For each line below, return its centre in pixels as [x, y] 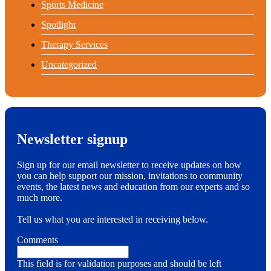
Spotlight [58, 25]
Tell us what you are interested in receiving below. [113, 220]
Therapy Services [74, 45]
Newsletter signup [72, 139]
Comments [38, 240]
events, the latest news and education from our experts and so [133, 187]
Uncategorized [69, 65]
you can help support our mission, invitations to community [130, 176]
